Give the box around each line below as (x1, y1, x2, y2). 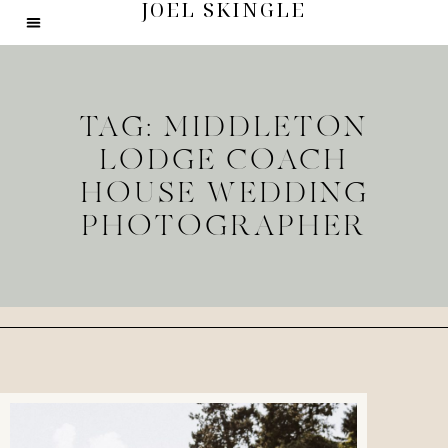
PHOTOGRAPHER (81, 209, 367, 242)
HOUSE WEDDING (79, 176, 369, 209)
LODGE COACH (99, 143, 349, 176)
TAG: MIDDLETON (79, 110, 369, 143)
